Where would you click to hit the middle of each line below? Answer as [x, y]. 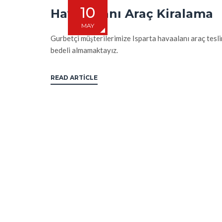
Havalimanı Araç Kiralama [132, 14]
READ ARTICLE [74, 78]
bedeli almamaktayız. [84, 50]
